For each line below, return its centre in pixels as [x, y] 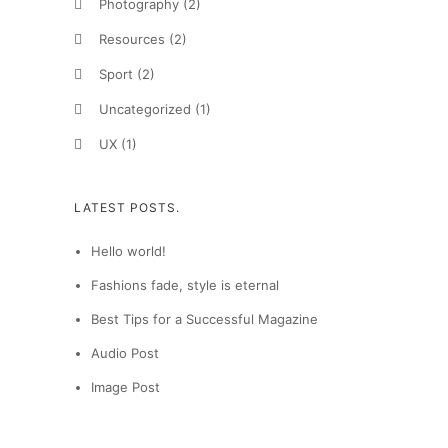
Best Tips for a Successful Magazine [204, 319]
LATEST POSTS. [127, 207]
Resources [132, 39]
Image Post [125, 387]
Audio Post [124, 353]
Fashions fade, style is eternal [184, 285]
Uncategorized [145, 109]
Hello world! [128, 251]
